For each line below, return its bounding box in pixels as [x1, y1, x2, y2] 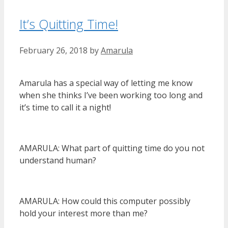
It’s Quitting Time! [19, 15, 118, 33]
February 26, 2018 [19, 44, 88, 56]
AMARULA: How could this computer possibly [19, 195, 190, 207]
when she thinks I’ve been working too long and [19, 89, 203, 101]
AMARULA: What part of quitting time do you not [19, 142, 205, 154]
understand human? [19, 154, 96, 166]
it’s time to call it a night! [19, 101, 111, 113]
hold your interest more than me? [19, 207, 148, 219]
